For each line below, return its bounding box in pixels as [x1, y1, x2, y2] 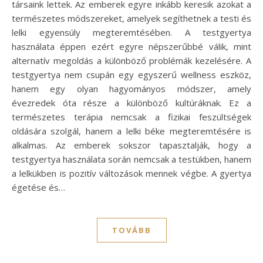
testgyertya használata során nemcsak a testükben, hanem [12, 153, 251, 165]
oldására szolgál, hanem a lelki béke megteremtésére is [12, 124, 251, 137]
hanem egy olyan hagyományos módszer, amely [12, 82, 251, 95]
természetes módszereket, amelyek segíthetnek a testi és [12, 12, 251, 24]
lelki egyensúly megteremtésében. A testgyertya [12, 26, 251, 38]
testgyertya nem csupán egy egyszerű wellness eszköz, [12, 68, 251, 80]
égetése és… [12, 181, 65, 193]
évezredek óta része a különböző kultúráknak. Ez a [12, 96, 251, 109]
